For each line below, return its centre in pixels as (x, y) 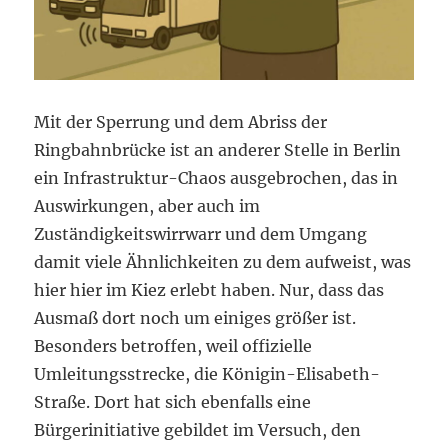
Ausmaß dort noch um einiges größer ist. (195, 317)
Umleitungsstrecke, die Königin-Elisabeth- (207, 373)
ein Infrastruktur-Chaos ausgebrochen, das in (216, 177)
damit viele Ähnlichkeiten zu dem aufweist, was (223, 261)
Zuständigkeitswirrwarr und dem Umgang (201, 233)
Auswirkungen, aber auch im (147, 205)
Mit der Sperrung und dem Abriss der (181, 121)
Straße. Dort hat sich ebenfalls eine (173, 401)
